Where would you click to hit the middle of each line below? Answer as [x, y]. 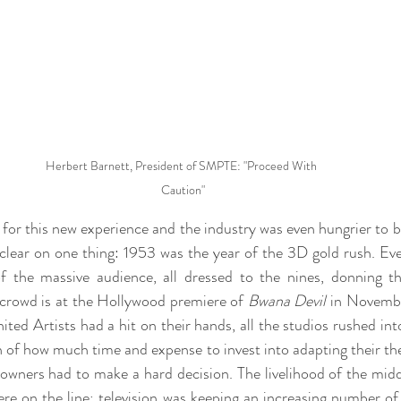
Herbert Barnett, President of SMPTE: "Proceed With [183, 166]
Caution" [183, 190]
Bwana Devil [287, 301]
